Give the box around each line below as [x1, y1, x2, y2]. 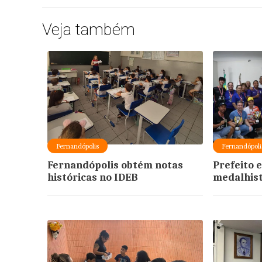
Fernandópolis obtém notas [47, 158, 183, 171]
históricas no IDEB [47, 171, 138, 184]
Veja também [42, 19, 135, 39]
